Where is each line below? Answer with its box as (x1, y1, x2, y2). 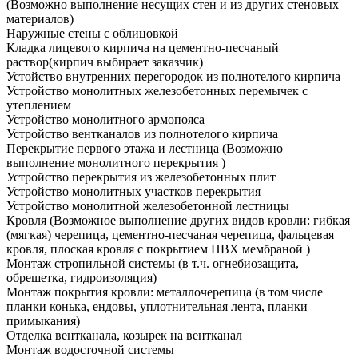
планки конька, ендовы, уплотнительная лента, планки (6, 299, 308, 313)
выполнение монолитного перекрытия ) (6, 155, 225, 169)
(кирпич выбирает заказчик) (49, 54, 203, 69)
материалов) (6, 11, 74, 26)
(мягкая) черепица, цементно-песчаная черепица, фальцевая (6, 227, 334, 241)
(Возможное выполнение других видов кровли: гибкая (50, 213, 350, 227)
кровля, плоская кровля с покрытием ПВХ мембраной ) (6, 241, 310, 256)
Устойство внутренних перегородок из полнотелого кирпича (6, 69, 340, 83)
